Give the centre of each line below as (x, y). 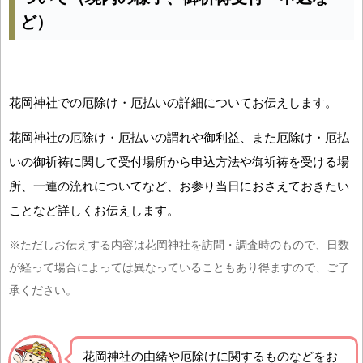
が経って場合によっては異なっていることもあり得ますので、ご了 (179, 267)
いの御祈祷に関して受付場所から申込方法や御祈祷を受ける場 (179, 161)
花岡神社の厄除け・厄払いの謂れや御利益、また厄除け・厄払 (179, 137)
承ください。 (43, 290)
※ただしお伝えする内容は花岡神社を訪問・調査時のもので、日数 (179, 244)
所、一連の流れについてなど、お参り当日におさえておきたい (179, 186)
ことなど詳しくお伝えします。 (94, 210)
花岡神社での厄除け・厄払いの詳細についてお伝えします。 (173, 102)
